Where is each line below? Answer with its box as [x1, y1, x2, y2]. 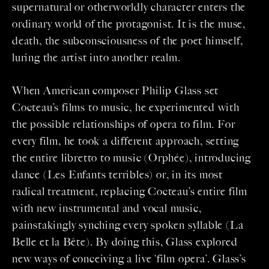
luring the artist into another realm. [12, 51, 181, 65]
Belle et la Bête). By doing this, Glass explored [12, 235, 238, 249]
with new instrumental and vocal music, [12, 202, 202, 216]
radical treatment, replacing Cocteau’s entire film [12, 185, 247, 199]
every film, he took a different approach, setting [12, 134, 240, 148]
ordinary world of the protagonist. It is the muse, [12, 17, 246, 31]
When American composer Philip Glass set [12, 84, 219, 98]
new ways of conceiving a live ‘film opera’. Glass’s [12, 252, 246, 266]
